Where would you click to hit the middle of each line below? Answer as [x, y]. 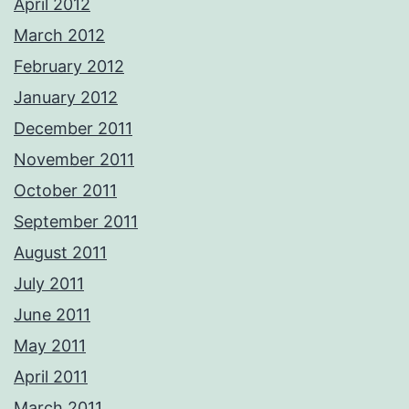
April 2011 [51, 376]
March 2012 [59, 35]
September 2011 [76, 221]
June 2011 [52, 314]
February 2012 [69, 66]
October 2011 [65, 190]
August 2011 [60, 252]
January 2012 [66, 97]
